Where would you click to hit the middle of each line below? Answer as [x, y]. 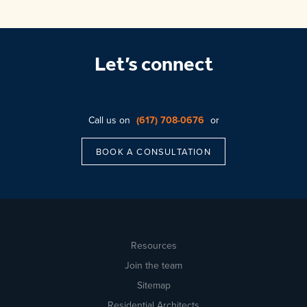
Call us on [110, 152]
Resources [153, 278]
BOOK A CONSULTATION [153, 184]
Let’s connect [153, 97]
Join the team [153, 297]
